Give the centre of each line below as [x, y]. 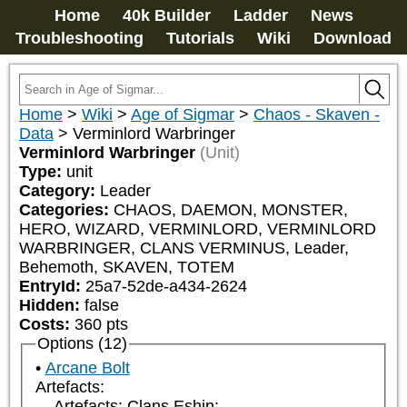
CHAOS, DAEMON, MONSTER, [231, 210]
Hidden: [52, 305]
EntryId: [52, 286]
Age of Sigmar [183, 114]
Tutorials [200, 38]
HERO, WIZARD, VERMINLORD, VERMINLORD [198, 229]
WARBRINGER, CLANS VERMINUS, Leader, [184, 248]
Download [352, 38]
